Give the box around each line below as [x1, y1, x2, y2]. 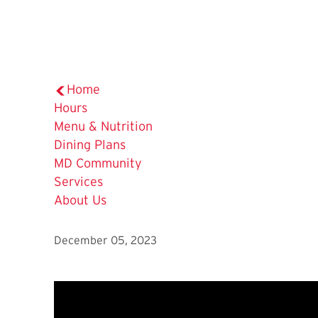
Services [54, 175, 103, 190]
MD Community [54, 156, 142, 171]
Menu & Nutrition [54, 119, 153, 134]
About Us [54, 193, 106, 208]
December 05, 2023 [54, 234, 157, 247]
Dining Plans [54, 138, 126, 153]
